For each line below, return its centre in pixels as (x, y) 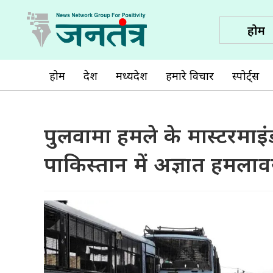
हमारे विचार (190, 76)
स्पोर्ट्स (246, 76)
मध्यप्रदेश (132, 76)
